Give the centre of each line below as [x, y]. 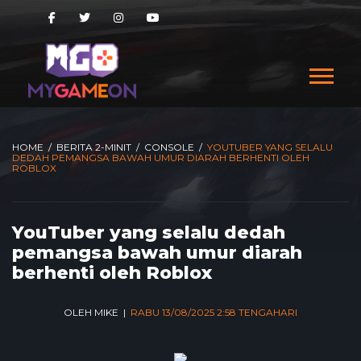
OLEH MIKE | [97, 312]
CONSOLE [169, 147]
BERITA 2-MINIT [94, 147]
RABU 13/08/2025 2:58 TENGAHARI [214, 312]
